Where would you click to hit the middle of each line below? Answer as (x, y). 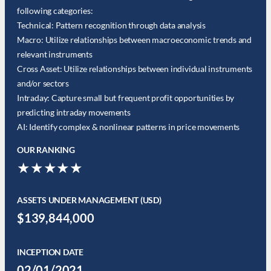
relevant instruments (55, 54)
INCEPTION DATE (51, 252)
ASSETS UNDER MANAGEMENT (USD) (89, 200)
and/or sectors (43, 83)
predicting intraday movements (74, 113)
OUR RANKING (46, 150)
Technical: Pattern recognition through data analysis (111, 25)
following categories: (55, 11)
